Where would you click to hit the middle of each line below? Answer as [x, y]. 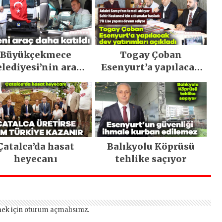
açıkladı [151, 92]
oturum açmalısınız [56, 210]
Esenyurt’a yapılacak [151, 67]
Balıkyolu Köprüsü [151, 147]
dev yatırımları [151, 79]
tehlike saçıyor [151, 159]
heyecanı [36, 159]
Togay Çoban [151, 55]
